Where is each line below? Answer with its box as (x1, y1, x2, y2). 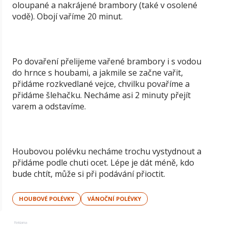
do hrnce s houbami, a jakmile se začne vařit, (12, 67, 183, 78)
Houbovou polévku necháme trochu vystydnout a (12, 146, 201, 157)
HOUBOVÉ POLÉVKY (19, 195, 74, 202)
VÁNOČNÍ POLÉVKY (87, 195, 141, 202)
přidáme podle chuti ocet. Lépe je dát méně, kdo (12, 157, 194, 168)
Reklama (14, 220, 27, 225)
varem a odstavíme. (12, 101, 86, 112)
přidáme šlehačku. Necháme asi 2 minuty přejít (12, 89, 191, 101)
